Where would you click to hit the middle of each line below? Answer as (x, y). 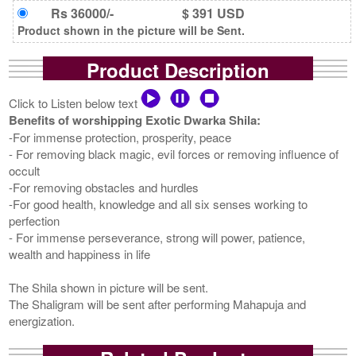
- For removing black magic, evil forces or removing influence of (174, 153)
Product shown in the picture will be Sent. (132, 30)
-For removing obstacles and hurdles (104, 187)
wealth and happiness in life (80, 253)
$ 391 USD (213, 13)
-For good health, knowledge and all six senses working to (159, 203)
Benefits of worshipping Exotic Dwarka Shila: (135, 120)
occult (25, 170)
